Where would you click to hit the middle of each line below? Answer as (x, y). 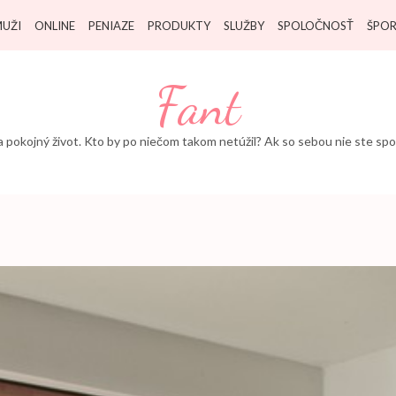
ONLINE (55, 26)
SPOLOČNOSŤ (316, 26)
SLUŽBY (244, 26)
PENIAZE (111, 26)
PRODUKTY (179, 26)
